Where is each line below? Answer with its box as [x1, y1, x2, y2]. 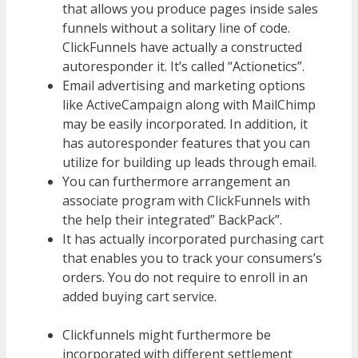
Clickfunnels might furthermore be [62, 326, 271, 344]
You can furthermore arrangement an [62, 173, 290, 191]
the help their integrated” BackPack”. [62, 211, 282, 229]
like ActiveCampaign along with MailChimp [62, 96, 316, 114]
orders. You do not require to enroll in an [62, 268, 308, 287]
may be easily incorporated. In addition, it [62, 115, 308, 133]
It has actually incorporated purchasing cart [62, 230, 324, 249]
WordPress [220, 288, 286, 306]
